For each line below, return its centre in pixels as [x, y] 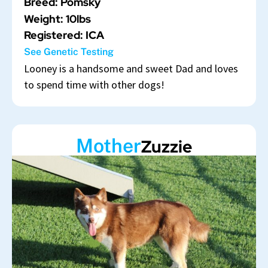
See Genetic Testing [69, 51]
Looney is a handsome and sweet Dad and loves [131, 69]
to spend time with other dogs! [94, 85]
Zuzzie [167, 147]
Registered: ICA [64, 35]
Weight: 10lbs [57, 19]
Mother [109, 146]
